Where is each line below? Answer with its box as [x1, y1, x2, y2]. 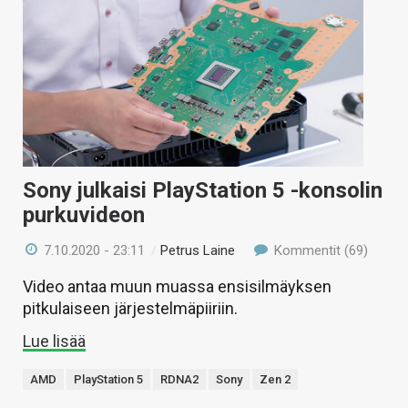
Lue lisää [23, 331, 86, 352]
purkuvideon [23, 202, 145, 229]
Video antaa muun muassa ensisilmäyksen [23, 277, 331, 297]
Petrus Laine [160, 242, 236, 260]
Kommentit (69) [270, 242, 368, 260]
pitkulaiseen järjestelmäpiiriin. [23, 299, 238, 319]
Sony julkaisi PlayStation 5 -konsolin [23, 178, 382, 204]
